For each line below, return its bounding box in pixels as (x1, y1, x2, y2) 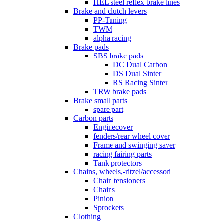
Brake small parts (73, 96, 127, 105)
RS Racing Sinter (113, 78, 167, 87)
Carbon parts (73, 114, 113, 123)
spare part (93, 105, 123, 114)
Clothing (73, 212, 101, 221)
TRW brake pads (93, 87, 146, 96)
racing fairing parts (93, 150, 152, 159)
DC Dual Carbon (113, 60, 167, 69)
